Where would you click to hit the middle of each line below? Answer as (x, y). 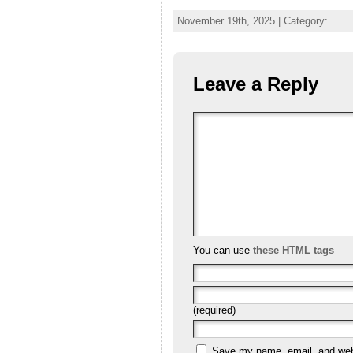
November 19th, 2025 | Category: (252, 20)
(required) (214, 310)
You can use (223, 250)
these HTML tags (293, 250)
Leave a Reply (255, 84)
